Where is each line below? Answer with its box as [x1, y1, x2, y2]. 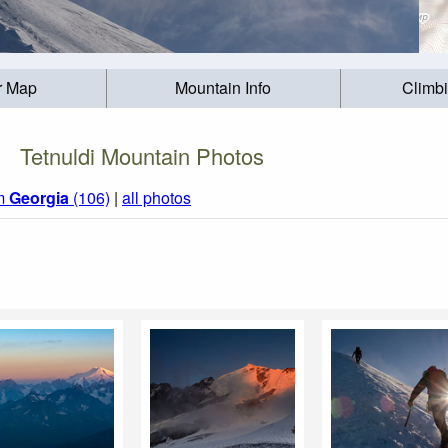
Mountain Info [175, 76, 272, 100]
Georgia [9, 186, 69, 210]
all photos [122, 186, 191, 210]
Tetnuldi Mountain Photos [20, 139, 264, 171]
